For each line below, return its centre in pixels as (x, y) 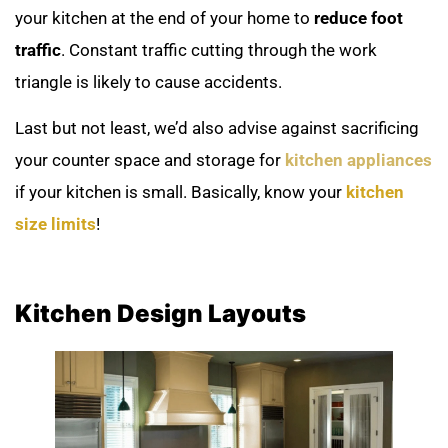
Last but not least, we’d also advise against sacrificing (217, 128)
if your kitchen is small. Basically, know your (180, 192)
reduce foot (358, 18)
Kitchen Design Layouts (160, 313)
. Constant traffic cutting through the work (219, 50)
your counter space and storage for (150, 160)
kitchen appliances (358, 160)
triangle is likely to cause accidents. (152, 82)
